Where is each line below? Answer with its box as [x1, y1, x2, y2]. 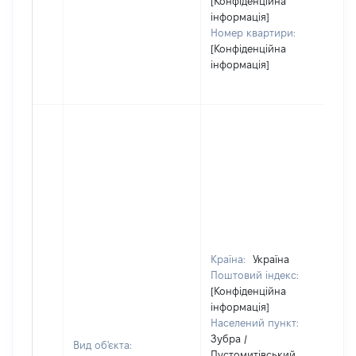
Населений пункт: [211, 317, 299, 328]
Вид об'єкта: [73, 339, 132, 350]
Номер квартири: [211, 27, 296, 38]
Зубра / [211, 333, 247, 344]
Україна [253, 253, 289, 265]
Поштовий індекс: [211, 269, 299, 281]
